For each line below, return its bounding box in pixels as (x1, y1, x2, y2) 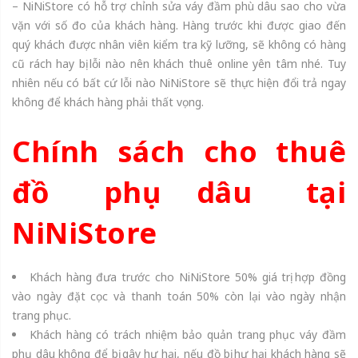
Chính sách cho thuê (12, 131, 346, 171)
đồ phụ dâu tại (12, 172, 346, 212)
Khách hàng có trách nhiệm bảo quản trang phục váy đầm (29, 326, 347, 342)
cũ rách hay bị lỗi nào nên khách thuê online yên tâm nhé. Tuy (12, 56, 346, 72)
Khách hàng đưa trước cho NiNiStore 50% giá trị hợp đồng (29, 268, 347, 284)
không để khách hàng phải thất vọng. (12, 94, 204, 110)
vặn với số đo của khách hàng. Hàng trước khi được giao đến (12, 18, 346, 34)
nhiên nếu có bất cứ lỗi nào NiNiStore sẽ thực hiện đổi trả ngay (12, 75, 346, 91)
